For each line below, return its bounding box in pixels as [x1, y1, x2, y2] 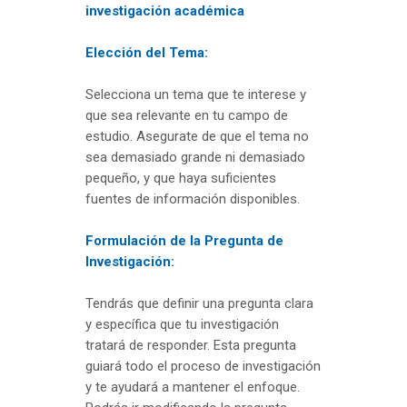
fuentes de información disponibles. [85, 191, 300, 208]
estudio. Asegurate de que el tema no [85, 128, 309, 145]
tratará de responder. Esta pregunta [85, 337, 296, 354]
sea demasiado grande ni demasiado [85, 149, 305, 166]
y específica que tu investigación [85, 316, 279, 333]
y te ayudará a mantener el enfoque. [85, 379, 300, 396]
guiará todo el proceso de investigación [85, 358, 321, 375]
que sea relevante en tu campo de [85, 107, 288, 124]
